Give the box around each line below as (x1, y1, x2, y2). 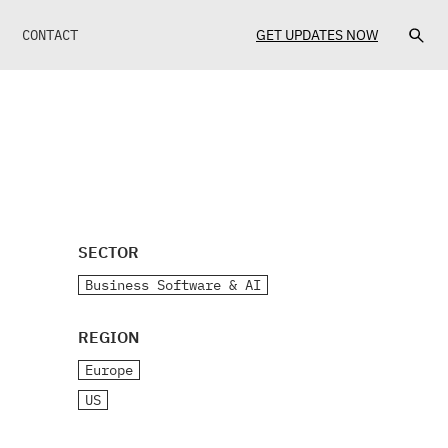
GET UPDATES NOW (256, 25, 378, 44)
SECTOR (78, 242, 140, 262)
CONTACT (22, 25, 78, 44)
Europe (85, 361, 134, 379)
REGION (78, 327, 141, 347)
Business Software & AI (85, 276, 262, 294)
